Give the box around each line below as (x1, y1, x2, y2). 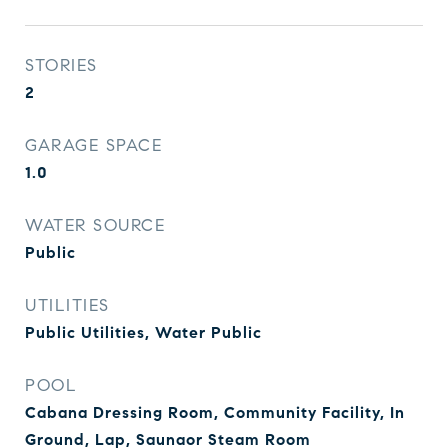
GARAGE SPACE (25, 135, 162, 156)
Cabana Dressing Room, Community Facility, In (25, 403, 405, 422)
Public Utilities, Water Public (25, 323, 262, 342)
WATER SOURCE (25, 215, 165, 236)
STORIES (25, 55, 98, 76)
